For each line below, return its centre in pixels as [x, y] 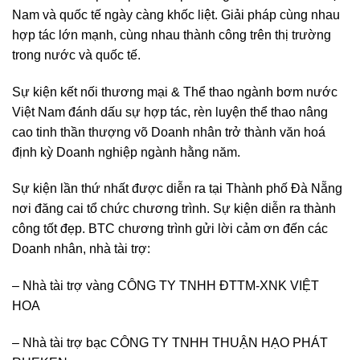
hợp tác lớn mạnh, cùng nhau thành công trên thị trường [172, 35]
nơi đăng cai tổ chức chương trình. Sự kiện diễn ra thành [174, 209]
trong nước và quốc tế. [76, 55]
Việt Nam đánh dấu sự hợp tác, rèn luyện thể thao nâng [170, 112]
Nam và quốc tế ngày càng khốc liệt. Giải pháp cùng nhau [176, 14]
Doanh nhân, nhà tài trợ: [81, 249]
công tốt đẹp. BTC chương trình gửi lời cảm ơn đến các [170, 229]
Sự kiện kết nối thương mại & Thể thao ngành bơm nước [175, 92]
